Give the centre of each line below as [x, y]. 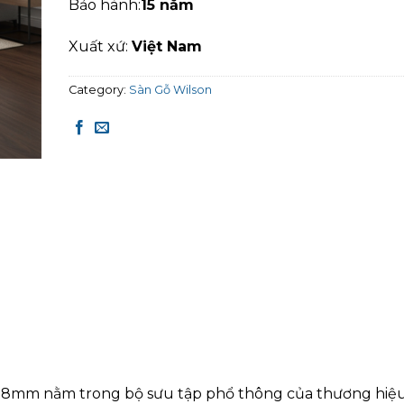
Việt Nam [167, 46]
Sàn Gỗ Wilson [170, 90]
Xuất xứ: [100, 46]
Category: [99, 90]
